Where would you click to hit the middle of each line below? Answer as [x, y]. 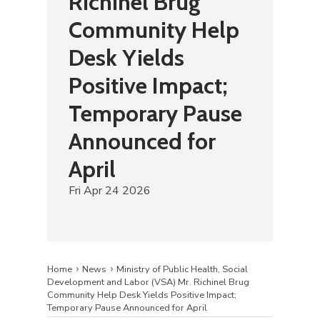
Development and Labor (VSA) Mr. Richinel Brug [148, 282]
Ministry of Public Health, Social [182, 269]
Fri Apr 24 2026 [109, 190]
